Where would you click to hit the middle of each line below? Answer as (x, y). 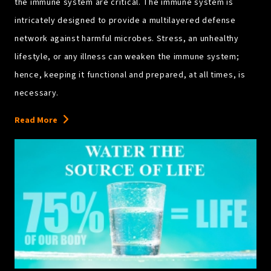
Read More (36, 120)
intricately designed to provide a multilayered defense (125, 20)
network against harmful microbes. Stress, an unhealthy (127, 38)
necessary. (37, 93)
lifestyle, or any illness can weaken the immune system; (127, 57)
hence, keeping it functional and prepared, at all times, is (130, 75)
